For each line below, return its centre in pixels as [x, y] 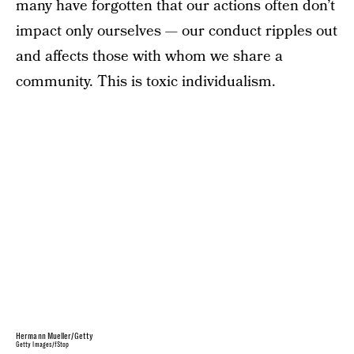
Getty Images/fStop [43, 345]
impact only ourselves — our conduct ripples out [177, 31]
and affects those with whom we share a [149, 56]
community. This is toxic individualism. [146, 82]
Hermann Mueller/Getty [55, 337]
